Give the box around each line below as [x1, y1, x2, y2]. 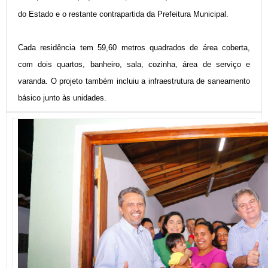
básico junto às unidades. [18, 93, 106, 102]
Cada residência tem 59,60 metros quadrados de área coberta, [18, 42, 250, 52]
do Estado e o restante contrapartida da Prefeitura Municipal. [18, 9, 229, 19]
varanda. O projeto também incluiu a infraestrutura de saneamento [18, 76, 250, 86]
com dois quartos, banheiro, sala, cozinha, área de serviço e [18, 59, 250, 69]
